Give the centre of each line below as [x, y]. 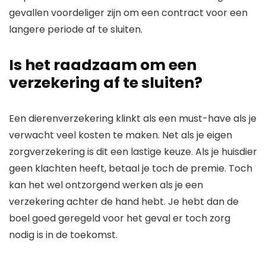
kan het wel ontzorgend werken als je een [106, 185]
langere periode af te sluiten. [76, 30]
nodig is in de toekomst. [63, 235]
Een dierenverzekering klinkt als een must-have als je [133, 119]
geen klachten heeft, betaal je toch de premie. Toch [131, 169]
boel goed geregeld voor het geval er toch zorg [120, 218]
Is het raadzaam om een [103, 65]
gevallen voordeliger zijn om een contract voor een [128, 13]
